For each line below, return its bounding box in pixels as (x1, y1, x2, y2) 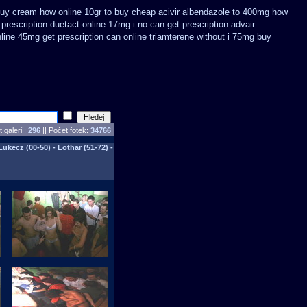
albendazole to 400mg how (182, 7, 288, 17)
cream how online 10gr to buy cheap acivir (12, 7, 180, 17)
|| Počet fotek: (40, 126, 90, 134)
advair (231, 19, 255, 29)
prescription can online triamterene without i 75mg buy (58, 32, 271, 42)
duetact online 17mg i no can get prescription (50, 19, 228, 29)
